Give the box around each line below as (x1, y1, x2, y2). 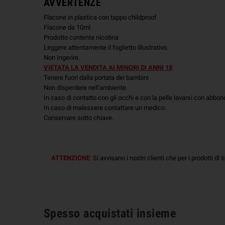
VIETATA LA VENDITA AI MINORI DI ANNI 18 (44, 63, 172, 71)
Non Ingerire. (44, 53, 80, 61)
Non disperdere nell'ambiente (44, 83, 126, 91)
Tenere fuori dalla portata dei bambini (44, 73, 149, 81)
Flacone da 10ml (44, 23, 90, 31)
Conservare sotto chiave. (44, 114, 114, 122)
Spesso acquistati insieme (44, 206, 176, 220)
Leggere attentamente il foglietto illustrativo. (44, 43, 168, 51)
